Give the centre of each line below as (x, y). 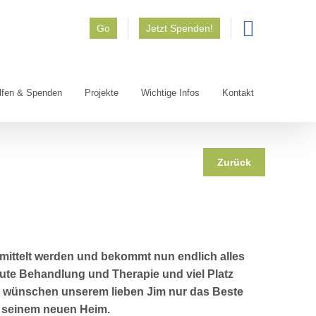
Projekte (102, 92)
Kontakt (238, 92)
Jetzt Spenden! (180, 28)
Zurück (234, 162)
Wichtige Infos (170, 92)
